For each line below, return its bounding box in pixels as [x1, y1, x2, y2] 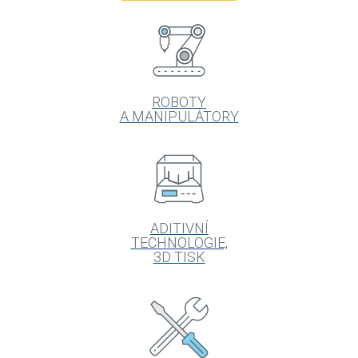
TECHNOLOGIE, [130, 234, 228, 252]
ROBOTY [152, 93, 206, 111]
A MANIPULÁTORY [119, 108, 239, 125]
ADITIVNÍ [149, 220, 209, 237]
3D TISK [153, 249, 205, 266]
